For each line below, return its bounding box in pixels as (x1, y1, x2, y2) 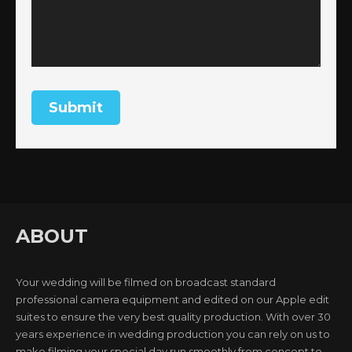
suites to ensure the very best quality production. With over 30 (16, 310, 331, 323)
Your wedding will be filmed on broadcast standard (16, 275, 276, 288)
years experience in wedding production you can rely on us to (16, 327, 330, 340)
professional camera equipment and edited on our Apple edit (16, 292, 329, 306)
